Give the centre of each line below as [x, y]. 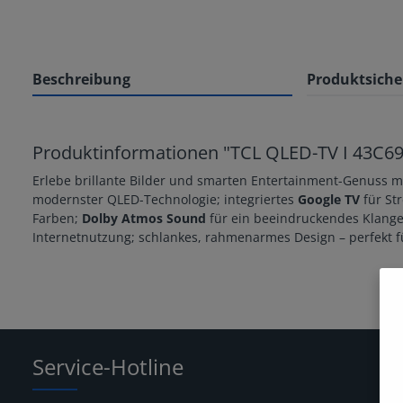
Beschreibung [81, 79]
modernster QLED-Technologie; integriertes [165, 199]
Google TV [329, 199]
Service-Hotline [108, 366]
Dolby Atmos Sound [144, 218]
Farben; [57, 218]
